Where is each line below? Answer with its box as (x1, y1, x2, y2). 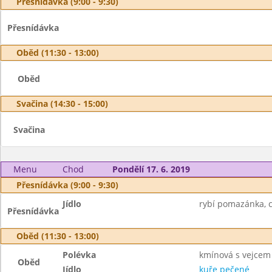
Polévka (63, 249, 97, 260)
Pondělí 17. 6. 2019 (112, 163, 190, 175)
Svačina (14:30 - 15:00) (16, 98, 108, 109)
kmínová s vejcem (199, 249, 271, 260)
